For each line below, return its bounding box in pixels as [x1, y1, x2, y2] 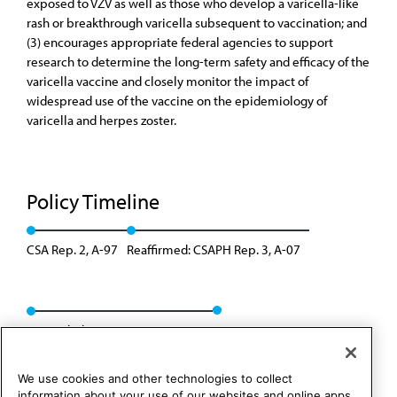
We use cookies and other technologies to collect [18, 371, 292, 386]
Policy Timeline [27, 188, 164, 214]
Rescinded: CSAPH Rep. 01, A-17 [27, 322, 204, 339]
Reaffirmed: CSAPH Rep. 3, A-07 [127, 241, 300, 258]
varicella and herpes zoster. [27, 112, 176, 128]
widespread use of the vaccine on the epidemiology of [27, 92, 327, 109]
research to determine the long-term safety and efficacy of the [27, 53, 370, 70]
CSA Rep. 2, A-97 [27, 241, 118, 258]
